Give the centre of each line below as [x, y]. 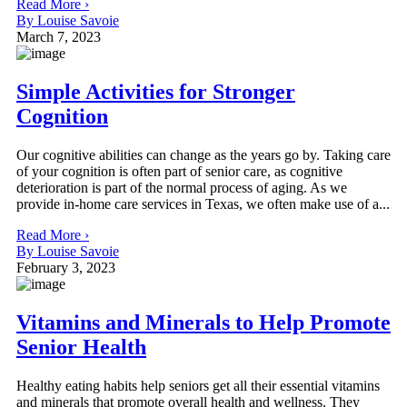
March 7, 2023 [59, 36]
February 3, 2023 [66, 267]
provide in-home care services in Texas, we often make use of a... [203, 203]
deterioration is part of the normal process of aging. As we [182, 187]
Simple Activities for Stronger [156, 91]
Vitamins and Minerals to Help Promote [203, 322]
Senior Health [81, 347]
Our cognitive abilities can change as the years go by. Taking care [203, 154]
